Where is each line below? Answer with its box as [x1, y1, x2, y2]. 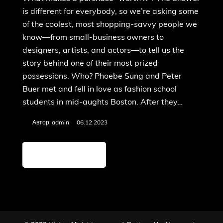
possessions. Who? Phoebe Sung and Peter [22, 72, 182, 81]
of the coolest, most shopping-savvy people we [22, 20, 197, 29]
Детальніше [38, 150, 79, 158]
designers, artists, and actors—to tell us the [22, 46, 184, 55]
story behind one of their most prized [22, 59, 158, 68]
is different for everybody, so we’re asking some [22, 7, 199, 16]
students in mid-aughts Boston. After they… [22, 98, 183, 107]
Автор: [32, 119, 51, 126]
